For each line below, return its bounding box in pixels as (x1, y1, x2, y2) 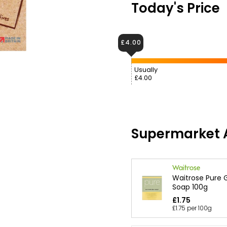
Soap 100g (172, 181, 208, 192)
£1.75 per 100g (172, 204, 212, 212)
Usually (134, 64, 158, 74)
